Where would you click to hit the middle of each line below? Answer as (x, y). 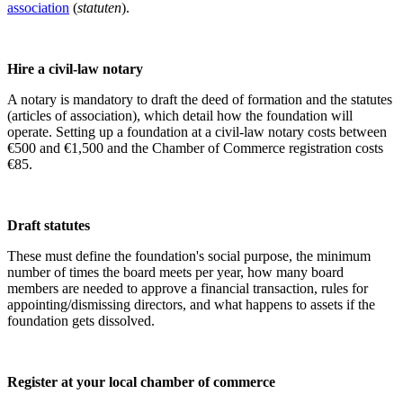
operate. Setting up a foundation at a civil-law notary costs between (197, 131)
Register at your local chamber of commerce (141, 381)
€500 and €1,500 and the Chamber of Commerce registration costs (195, 148)
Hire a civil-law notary (75, 68)
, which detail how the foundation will (245, 115)
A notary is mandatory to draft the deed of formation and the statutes (200, 99)
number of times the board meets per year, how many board (175, 272)
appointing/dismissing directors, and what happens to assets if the (191, 304)
